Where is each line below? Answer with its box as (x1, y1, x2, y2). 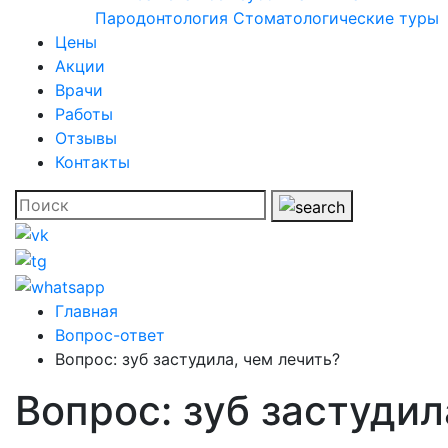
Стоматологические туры (233, 8, 439, 29)
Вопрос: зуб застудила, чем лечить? (55, 348, 340, 369)
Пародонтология (95, 8, 228, 29)
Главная (55, 300, 118, 321)
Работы (55, 104, 113, 125)
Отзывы (55, 128, 117, 149)
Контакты (55, 152, 130, 173)
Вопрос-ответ (55, 324, 165, 345)
